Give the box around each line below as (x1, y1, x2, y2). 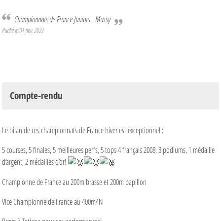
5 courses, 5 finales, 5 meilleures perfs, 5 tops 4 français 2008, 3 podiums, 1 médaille (2, 144, 215, 155)
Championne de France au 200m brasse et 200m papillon (2, 177, 147, 187)
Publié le (2, 25, 19, 35)
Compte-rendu (10, 89, 63, 102)
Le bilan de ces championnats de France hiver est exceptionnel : (2, 124, 165, 135)
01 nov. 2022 (19, 25, 44, 35)
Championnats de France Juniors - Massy (17, 13, 110, 24)
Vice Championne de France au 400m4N (2, 196, 103, 207)
